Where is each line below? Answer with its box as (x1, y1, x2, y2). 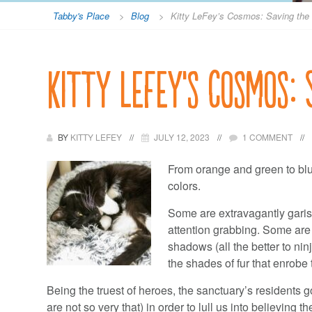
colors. (168, 178, 201, 194)
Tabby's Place (53, 9, 110, 23)
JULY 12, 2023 (154, 131, 210, 143)
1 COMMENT (242, 131, 293, 143)
